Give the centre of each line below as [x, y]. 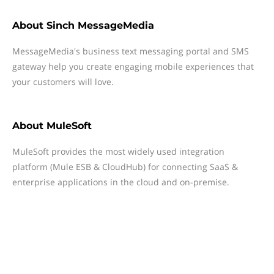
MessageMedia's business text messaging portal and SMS [131, 51]
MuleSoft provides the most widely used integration [118, 151]
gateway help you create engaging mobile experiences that [133, 66]
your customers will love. [63, 82]
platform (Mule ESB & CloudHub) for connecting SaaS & [125, 167]
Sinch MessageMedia [100, 25]
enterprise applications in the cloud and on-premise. [121, 182]
